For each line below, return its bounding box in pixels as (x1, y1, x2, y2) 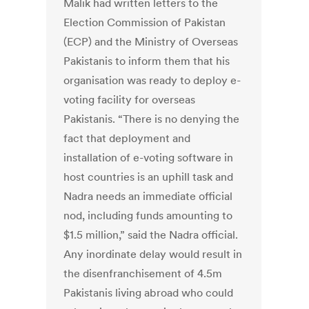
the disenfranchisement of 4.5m (63, 266, 223, 281)
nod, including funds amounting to (63, 208, 233, 223)
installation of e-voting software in (63, 150, 234, 165)
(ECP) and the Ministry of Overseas (63, 34, 239, 49)
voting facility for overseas (63, 92, 196, 107)
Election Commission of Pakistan (63, 15, 226, 30)
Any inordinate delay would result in (63, 247, 243, 261)
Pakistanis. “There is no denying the (63, 112, 240, 126)
